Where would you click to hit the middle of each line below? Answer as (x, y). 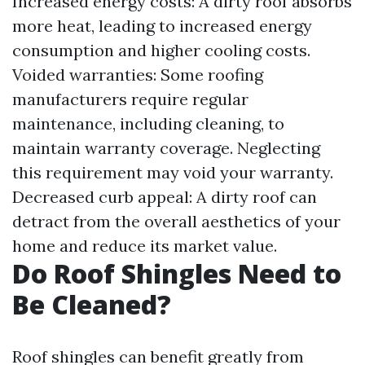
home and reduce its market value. (145, 246)
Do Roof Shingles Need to (177, 273)
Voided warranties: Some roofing (138, 75)
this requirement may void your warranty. (173, 172)
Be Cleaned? (92, 304)
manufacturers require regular (130, 99)
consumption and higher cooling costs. (161, 50)
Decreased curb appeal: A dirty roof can (165, 197)
